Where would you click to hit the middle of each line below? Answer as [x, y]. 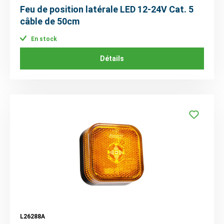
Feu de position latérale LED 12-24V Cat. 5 [107, 9]
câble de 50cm [50, 21]
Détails [112, 58]
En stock [43, 39]
